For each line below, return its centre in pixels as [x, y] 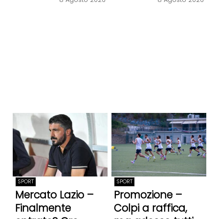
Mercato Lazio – [54, 195]
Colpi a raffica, [150, 208]
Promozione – [148, 195]
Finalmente [43, 208]
